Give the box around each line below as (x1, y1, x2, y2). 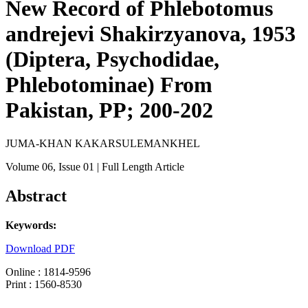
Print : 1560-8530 (5, 278, 82, 291)
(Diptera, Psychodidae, (5, 47, 219, 71)
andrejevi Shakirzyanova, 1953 (5, 21, 296, 46)
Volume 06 (5, 161, 53, 173)
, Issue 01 (53, 161, 94, 173)
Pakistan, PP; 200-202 (5, 98, 213, 122)
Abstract (5, 187, 67, 206)
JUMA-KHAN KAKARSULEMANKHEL (5, 137, 200, 150)
